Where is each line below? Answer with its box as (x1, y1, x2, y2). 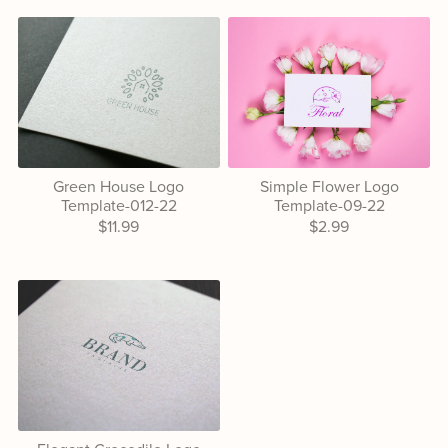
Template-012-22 (60, 196, 177, 217)
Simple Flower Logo (259, 177, 399, 198)
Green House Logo (53, 177, 185, 198)
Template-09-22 (273, 196, 385, 217)
